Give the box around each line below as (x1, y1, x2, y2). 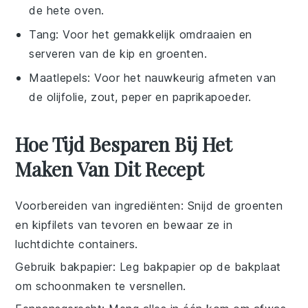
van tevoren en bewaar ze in (74, 217, 233, 232)
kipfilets (32, 217, 74, 232)
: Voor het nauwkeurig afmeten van (87, 70, 276, 85)
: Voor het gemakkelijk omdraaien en (56, 27, 252, 41)
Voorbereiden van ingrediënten (15, 198, 181, 212)
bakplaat (234, 259, 281, 274)
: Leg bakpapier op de (112, 259, 234, 274)
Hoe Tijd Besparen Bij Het (15, 131, 232, 157)
